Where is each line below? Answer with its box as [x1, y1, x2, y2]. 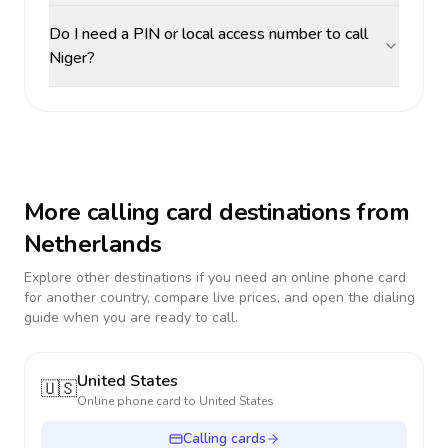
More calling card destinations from [24, 196, 409, 228]
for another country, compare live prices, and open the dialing [24, 288, 415, 307]
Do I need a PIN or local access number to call [49, 23, 368, 45]
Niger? [49, 47, 95, 69]
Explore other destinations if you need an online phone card [24, 268, 406, 287]
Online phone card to [77, 393, 199, 409]
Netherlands [24, 228, 162, 260]
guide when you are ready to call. [24, 308, 238, 327]
